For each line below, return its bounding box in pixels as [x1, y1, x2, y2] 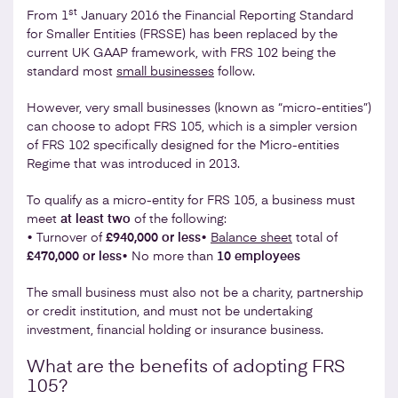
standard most [27, 65, 116, 78]
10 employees [217, 250, 300, 263]
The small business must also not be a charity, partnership [27, 286, 363, 299]
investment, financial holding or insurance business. [27, 323, 323, 337]
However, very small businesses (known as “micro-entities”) [27, 101, 371, 115]
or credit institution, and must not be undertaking [27, 305, 313, 318]
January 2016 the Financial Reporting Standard [77, 9, 354, 22]
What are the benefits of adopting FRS [27, 358, 346, 377]
